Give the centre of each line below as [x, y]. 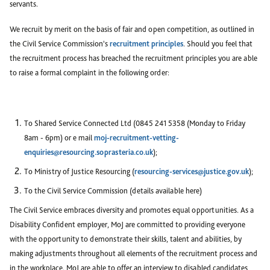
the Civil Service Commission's [60, 44]
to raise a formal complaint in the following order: [89, 73]
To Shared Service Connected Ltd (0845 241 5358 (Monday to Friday [135, 123]
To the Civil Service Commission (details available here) [113, 191]
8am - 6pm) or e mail [59, 138]
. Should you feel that [218, 44]
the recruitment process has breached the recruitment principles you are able [133, 58]
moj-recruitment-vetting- [137, 138]
